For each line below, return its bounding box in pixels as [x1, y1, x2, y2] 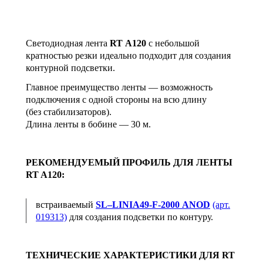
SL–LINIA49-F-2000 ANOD [96, 199, 210, 210]
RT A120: [26, 169, 65, 180]
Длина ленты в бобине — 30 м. [26, 119, 151, 129]
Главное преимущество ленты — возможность [26, 82, 213, 92]
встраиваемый [36, 199, 96, 210]
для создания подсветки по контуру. [67, 211, 213, 222]
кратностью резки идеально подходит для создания [26, 50, 231, 60]
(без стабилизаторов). [26, 106, 112, 117]
